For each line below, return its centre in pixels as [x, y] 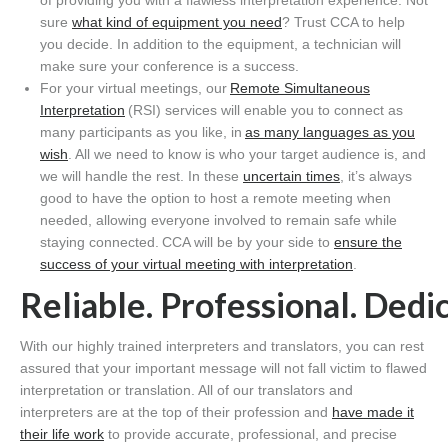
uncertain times [291, 176]
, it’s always [376, 176]
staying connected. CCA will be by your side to [187, 242]
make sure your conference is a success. [169, 66]
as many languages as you [330, 132]
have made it [373, 412]
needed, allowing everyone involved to [163, 220]
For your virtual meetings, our [135, 88]
